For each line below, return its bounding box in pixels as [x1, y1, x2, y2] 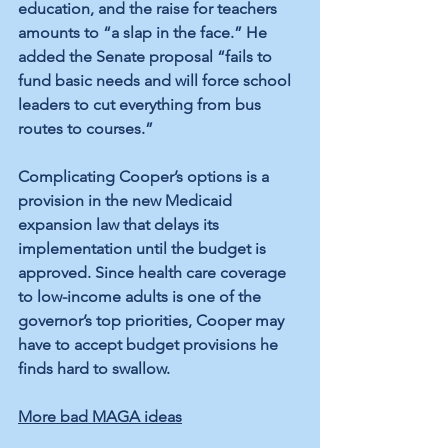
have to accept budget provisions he [18, 335, 282, 355]
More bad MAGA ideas [18, 407, 182, 427]
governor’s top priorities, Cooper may [18, 311, 288, 331]
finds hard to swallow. [18, 359, 170, 379]
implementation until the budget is [18, 239, 270, 259]
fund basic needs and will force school [18, 71, 295, 91]
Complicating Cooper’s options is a [18, 167, 273, 187]
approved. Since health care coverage [18, 263, 290, 283]
